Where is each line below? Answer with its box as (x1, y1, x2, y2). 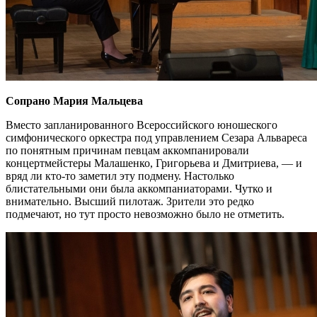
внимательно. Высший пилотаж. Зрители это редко (6, 195, 254, 207)
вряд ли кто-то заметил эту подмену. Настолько (6, 169, 234, 182)
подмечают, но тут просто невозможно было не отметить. (6, 207, 284, 220)
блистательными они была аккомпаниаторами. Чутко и (6, 182, 272, 195)
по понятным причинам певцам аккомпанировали (6, 144, 249, 156)
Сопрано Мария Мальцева (6, 94, 143, 107)
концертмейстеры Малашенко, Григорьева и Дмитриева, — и (6, 156, 302, 169)
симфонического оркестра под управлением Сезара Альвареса (6, 131, 307, 144)
